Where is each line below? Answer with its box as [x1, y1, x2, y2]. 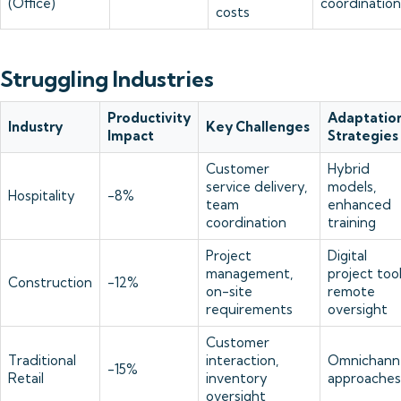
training [328, 214, 376, 231]
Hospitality [8, 187, 75, 204]
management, [206, 265, 293, 282]
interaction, [206, 352, 278, 369]
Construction [8, 274, 92, 291]
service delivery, [206, 178, 307, 195]
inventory [206, 370, 268, 387]
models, [328, 178, 376, 195]
